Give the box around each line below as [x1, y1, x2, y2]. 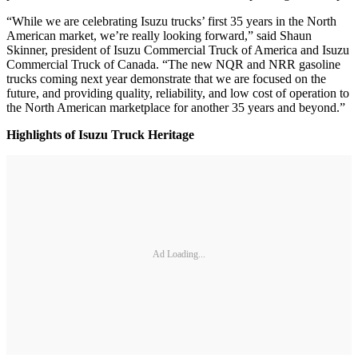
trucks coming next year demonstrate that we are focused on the [6, 71, 326, 86]
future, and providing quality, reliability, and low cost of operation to [6, 86, 349, 100]
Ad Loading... [153, 249, 205, 261]
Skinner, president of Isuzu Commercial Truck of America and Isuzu [6, 42, 349, 57]
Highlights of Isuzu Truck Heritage [6, 127, 194, 141]
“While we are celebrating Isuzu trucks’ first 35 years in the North [6, 14, 336, 28]
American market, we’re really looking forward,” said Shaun [6, 28, 312, 42]
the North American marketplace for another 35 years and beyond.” [6, 100, 345, 114]
